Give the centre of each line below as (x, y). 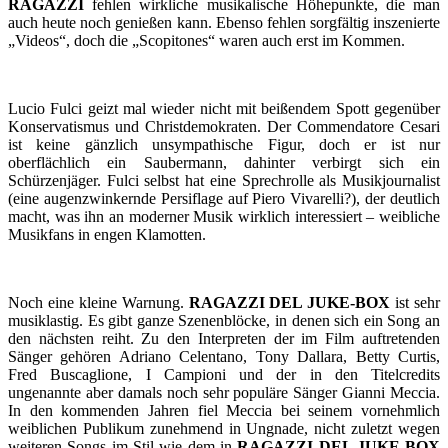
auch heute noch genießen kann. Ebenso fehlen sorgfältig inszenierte (224, 23)
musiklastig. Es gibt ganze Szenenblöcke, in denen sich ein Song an (224, 321)
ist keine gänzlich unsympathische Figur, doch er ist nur (224, 145)
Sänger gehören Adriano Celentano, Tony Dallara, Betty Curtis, (224, 357)
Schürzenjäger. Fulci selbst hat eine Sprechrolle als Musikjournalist (224, 181)
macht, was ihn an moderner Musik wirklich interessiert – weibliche (224, 217)
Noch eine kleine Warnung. (98, 303)
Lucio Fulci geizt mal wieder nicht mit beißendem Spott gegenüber (224, 109)
